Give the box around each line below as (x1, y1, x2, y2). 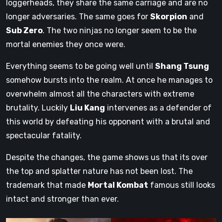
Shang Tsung (155, 61, 209, 71)
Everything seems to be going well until (6, 61, 155, 71)
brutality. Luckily (6, 103, 70, 113)
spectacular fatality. (6, 131, 82, 141)
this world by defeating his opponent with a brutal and (6, 117, 210, 127)
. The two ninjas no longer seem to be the (43, 26, 197, 36)
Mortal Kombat (88, 180, 148, 190)
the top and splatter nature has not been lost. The (6, 166, 193, 176)
